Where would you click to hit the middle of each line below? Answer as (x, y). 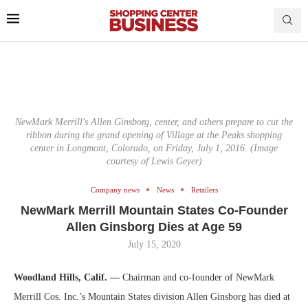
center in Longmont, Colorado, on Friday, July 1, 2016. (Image (154, 148)
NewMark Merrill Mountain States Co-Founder (154, 210)
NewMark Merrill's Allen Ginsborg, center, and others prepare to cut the (154, 122)
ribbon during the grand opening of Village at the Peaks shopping (154, 135)
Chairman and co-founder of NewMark (197, 277)
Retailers (204, 189)
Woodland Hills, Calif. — (67, 277)
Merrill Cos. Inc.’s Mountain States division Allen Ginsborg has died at (152, 296)
